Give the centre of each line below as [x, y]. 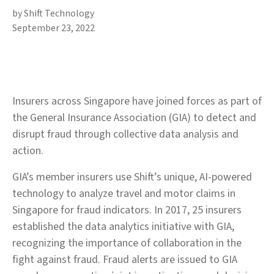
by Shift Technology [53, 13]
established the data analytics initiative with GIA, [123, 227]
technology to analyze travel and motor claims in [124, 194]
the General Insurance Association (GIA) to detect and [134, 118]
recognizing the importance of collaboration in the [127, 243]
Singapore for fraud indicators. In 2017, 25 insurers [127, 210]
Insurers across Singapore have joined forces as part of [137, 101]
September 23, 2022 [54, 28]
